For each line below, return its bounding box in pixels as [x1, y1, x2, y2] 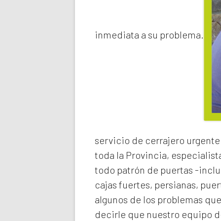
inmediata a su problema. [95, 29, 204, 41]
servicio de [95, 134, 145, 146]
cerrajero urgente [145, 134, 220, 146]
